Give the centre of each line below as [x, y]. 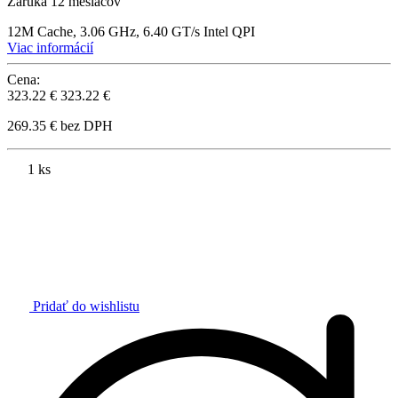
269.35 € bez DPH [60, 126]
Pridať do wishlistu [86, 306]
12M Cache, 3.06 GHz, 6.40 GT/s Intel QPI [131, 32]
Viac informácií [50, 48]
